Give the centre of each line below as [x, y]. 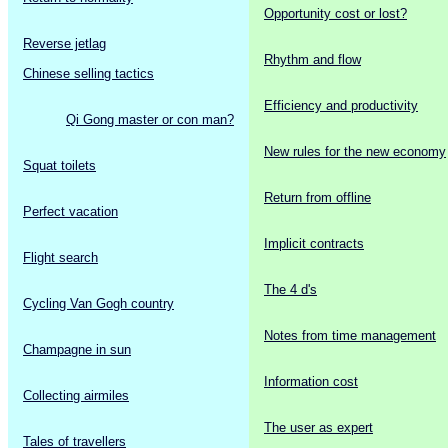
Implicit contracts [314, 243]
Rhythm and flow [312, 59]
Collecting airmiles [76, 396]
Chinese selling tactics [88, 73]
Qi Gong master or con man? [150, 119]
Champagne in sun [77, 349]
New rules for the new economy [355, 151]
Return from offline [317, 197]
